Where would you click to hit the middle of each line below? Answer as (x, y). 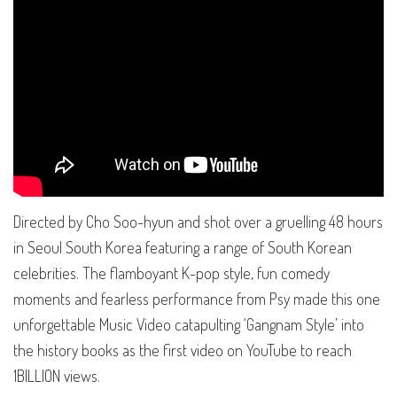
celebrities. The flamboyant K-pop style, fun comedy (171, 273)
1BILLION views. (57, 376)
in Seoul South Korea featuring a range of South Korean (183, 248)
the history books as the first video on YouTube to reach (183, 350)
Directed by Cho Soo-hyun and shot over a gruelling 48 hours (198, 222)
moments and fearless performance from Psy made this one (197, 299)
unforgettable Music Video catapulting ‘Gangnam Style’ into (189, 325)
